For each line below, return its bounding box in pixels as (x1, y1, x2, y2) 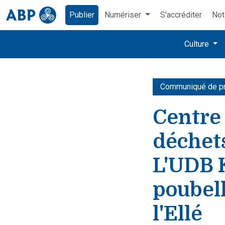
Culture (184, 39, 211, 49)
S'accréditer (160, 10, 202, 20)
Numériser (104, 10, 143, 20)
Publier (69, 10, 94, 20)
